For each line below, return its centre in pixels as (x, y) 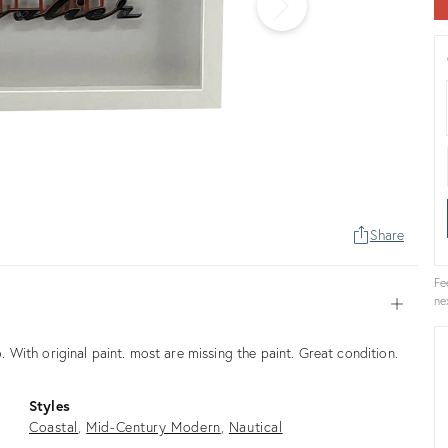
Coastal (54, 426)
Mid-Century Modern (153, 426)
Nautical (255, 426)
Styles (49, 405)
